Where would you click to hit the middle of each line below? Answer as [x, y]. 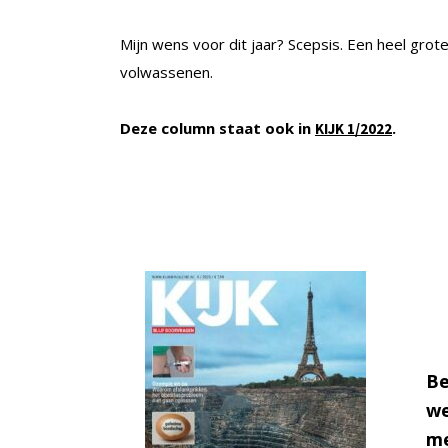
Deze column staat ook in [217, 127]
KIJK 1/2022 [353, 128]
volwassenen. [166, 71]
